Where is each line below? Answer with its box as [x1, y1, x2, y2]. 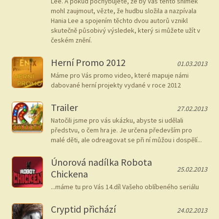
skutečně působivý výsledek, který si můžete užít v [51, 26, 200, 35]
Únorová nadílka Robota [51, 156, 152, 168]
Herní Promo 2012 [51, 56, 126, 68]
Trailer [51, 101, 78, 113]
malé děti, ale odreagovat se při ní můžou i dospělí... [51, 135, 202, 144]
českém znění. [51, 36, 92, 44]
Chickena [51, 168, 88, 180]
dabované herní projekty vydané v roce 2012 [51, 81, 181, 89]
